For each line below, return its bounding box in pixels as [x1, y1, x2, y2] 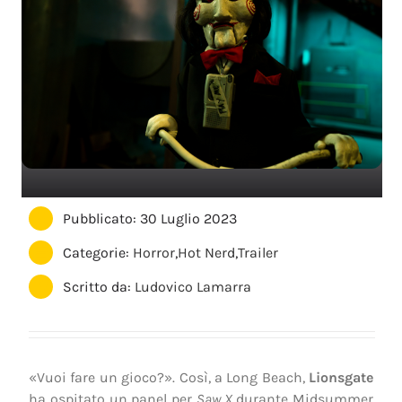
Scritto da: [63, 278, 135, 296]
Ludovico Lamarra [135, 278, 252, 296]
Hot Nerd [178, 243, 236, 261]
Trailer [238, 243, 279, 261]
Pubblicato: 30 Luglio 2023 [63, 209, 238, 227]
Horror [133, 243, 176, 261]
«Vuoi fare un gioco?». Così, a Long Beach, [29, 368, 309, 386]
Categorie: [63, 243, 134, 261]
